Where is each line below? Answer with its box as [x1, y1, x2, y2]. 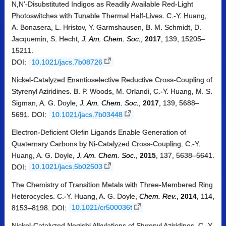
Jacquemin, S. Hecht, [11, 35, 82, 43]
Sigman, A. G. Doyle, [11, 98, 80, 107]
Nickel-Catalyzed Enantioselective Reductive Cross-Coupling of [11, 75, 212, 84]
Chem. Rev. [139, 192, 177, 200]
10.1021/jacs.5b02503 [31, 162, 102, 171]
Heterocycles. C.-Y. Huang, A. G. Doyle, [11, 192, 139, 200]
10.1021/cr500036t [71, 203, 132, 212]
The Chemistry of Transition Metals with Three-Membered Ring [11, 180, 213, 189]
